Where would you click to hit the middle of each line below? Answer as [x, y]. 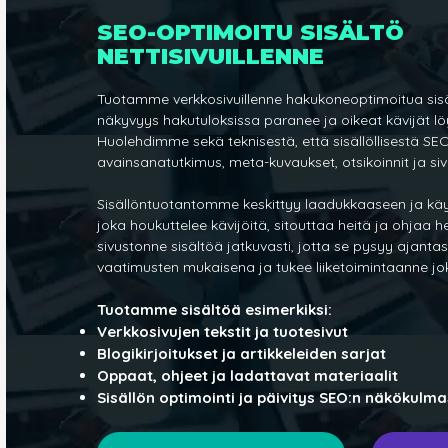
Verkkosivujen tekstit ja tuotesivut [223, 332]
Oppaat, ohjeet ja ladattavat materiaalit [248, 376]
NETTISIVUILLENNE [211, 57]
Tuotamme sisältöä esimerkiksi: [215, 310]
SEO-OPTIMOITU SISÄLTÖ [251, 33]
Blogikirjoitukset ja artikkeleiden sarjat [242, 354]
